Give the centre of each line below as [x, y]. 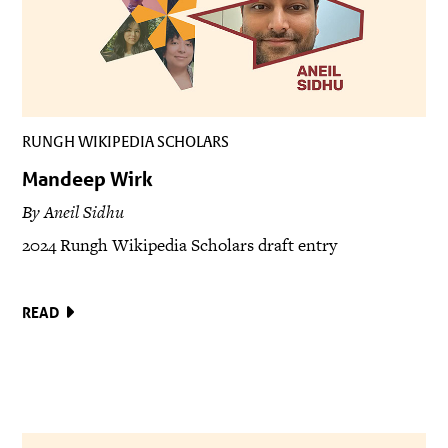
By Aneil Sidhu [73, 212]
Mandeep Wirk [88, 178]
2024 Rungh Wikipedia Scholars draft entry [180, 245]
